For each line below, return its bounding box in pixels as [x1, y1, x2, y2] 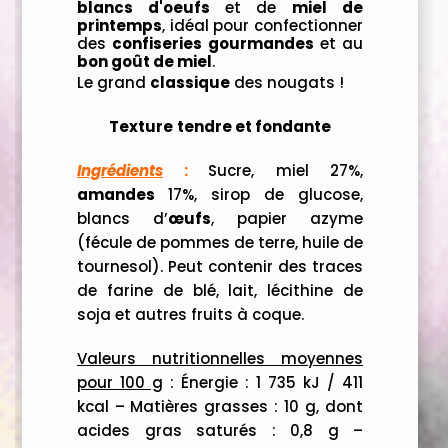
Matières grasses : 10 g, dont [130, 396, 363, 418]
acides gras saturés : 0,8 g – [77, 420, 363, 442]
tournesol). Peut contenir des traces [77, 256, 363, 278]
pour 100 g [77, 372, 163, 394]
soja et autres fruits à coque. [77, 304, 304, 326]
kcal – [77, 396, 125, 418]
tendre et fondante [177, 116, 331, 138]
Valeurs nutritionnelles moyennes [77, 348, 363, 370]
